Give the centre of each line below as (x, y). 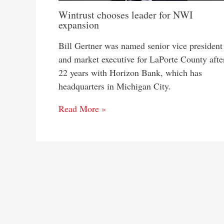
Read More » (82, 109)
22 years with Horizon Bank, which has (130, 73)
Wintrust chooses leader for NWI (126, 15)
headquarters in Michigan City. (115, 86)
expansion (79, 25)
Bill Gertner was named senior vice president (140, 46)
